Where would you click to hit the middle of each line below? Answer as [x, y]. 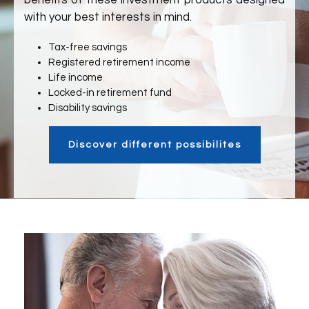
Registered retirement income [120, 62]
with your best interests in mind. [108, 17]
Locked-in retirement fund [110, 93]
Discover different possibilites [154, 145]
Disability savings [88, 108]
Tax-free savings [88, 47]
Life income [76, 78]
